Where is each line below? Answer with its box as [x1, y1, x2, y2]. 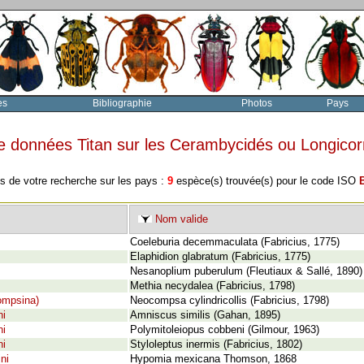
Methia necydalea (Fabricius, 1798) [130, 280, 295, 292]
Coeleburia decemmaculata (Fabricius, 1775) [130, 236, 340, 248]
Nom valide [152, 214, 208, 225]
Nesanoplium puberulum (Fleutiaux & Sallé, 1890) [130, 266, 362, 277]
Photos [240, 97, 272, 109]
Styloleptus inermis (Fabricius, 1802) [130, 339, 302, 350]
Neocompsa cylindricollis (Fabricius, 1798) [130, 295, 329, 306]
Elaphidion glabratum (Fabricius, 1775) [130, 251, 310, 262]
